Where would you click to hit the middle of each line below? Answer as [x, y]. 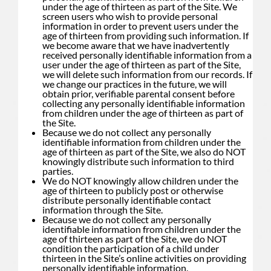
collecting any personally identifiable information [144, 103]
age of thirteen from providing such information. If [145, 35]
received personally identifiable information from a [147, 54]
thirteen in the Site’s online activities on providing [144, 258]
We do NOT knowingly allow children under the [140, 180]
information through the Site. [103, 209]
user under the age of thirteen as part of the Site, [142, 64]
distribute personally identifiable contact [127, 200]
